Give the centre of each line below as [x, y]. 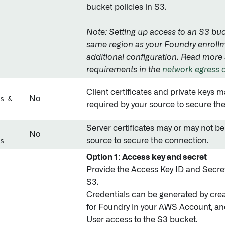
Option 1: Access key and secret [147, 157]
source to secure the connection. [148, 141]
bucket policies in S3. [127, 7]
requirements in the [124, 70]
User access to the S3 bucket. [142, 220]
